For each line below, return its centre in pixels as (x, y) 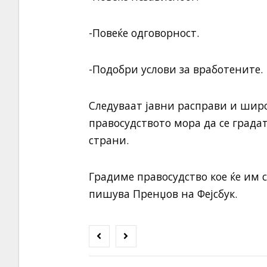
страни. (108, 140)
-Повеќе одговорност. (144, 33)
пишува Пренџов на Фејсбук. (163, 194)
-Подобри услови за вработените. (176, 69)
